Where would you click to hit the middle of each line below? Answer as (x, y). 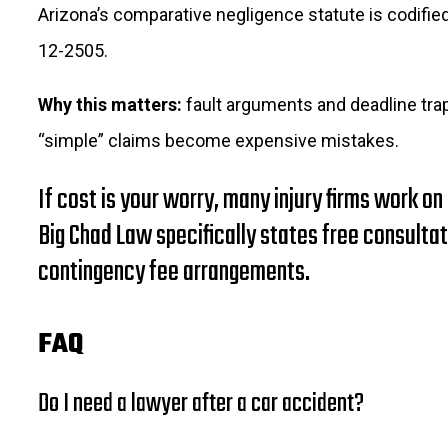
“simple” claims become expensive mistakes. (218, 140)
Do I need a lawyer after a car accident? (201, 404)
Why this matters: (110, 104)
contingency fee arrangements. (174, 273)
